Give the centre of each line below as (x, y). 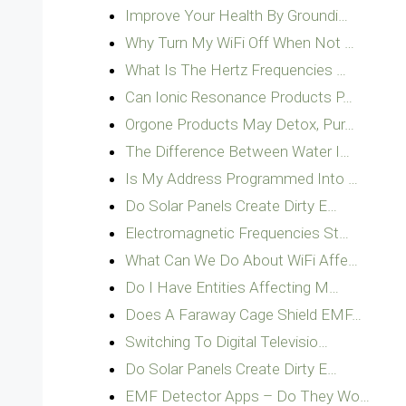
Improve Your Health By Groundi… (237, 15)
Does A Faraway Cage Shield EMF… (243, 314)
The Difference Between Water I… (237, 151)
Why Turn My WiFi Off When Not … (240, 43)
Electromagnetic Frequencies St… (237, 233)
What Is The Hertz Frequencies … (236, 70)
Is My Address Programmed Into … (242, 179)
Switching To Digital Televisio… (227, 342)
